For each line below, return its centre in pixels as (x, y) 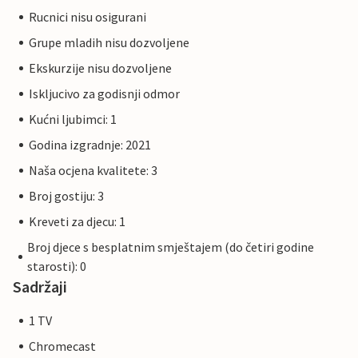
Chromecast (62, 346)
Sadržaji (40, 287)
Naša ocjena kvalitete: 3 (93, 171)
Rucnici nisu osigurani (88, 17)
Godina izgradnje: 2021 (90, 145)
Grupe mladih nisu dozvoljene (109, 43)
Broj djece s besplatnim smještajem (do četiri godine (171, 247)
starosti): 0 (57, 267)
